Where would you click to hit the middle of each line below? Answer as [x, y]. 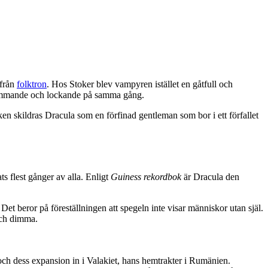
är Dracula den [210, 177]
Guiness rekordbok [146, 177]
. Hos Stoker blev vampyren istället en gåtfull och [140, 84]
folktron [32, 84]
